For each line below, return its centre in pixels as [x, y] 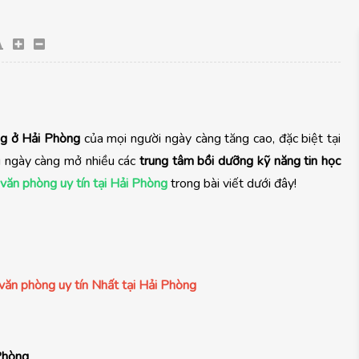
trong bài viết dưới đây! [232, 183]
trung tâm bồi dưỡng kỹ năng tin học [240, 161]
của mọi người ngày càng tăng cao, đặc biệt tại [211, 138]
